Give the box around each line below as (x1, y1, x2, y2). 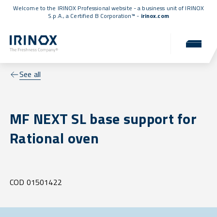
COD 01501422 (10, 176, 62, 188)
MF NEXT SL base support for (10, 108, 197, 130)
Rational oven (10, 127, 99, 150)
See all (19, 68, 41, 80)
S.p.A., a (48, 11, 71, 20)
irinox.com (140, 11, 169, 20)
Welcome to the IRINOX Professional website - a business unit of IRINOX (13, 3, 204, 13)
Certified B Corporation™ (70, 11, 136, 20)
